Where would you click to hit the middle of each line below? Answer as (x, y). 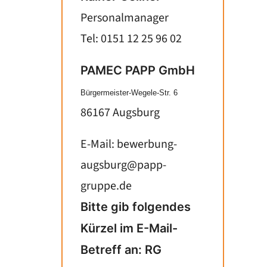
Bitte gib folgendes (136, 207)
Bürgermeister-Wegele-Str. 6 (129, 93)
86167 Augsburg (120, 113)
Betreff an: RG (121, 250)
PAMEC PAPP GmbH (138, 70)
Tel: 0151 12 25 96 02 (131, 39)
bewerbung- (147, 144)
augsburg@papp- (123, 165)
